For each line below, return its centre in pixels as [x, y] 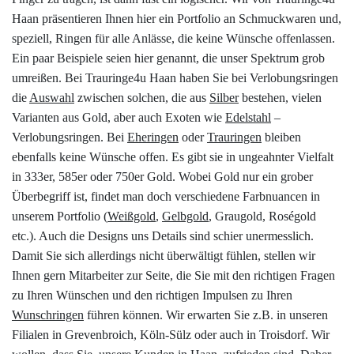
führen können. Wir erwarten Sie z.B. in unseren [206, 315]
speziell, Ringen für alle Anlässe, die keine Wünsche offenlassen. [173, 39]
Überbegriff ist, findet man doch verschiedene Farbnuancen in [166, 197]
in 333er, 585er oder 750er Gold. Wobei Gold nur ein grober [162, 177]
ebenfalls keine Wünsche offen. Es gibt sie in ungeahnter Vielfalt [173, 157]
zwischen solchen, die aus [142, 98]
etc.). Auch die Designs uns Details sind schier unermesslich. [163, 236]
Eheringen [153, 137]
